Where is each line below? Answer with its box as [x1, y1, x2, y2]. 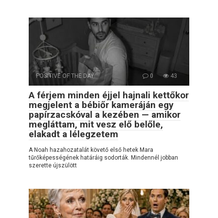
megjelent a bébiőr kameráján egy [29, 99, 174, 110]
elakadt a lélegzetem [29, 128, 118, 140]
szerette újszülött [29, 162, 77, 169]
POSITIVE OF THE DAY [36, 72, 94, 79]
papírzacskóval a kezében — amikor [29, 109, 181, 120]
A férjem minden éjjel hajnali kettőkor [29, 89, 189, 101]
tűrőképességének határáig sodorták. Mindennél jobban [29, 154, 178, 161]
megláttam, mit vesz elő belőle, [29, 118, 163, 130]
